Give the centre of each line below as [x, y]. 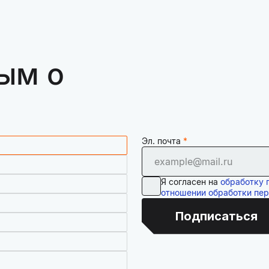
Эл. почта [161, 141]
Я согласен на [191, 181]
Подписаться [216, 216]
